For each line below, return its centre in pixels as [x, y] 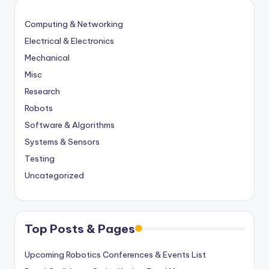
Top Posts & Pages [80, 228]
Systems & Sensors [62, 141]
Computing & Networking [74, 24]
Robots [39, 108]
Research [42, 91]
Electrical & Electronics [69, 41]
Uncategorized [54, 175]
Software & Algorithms [70, 125]
